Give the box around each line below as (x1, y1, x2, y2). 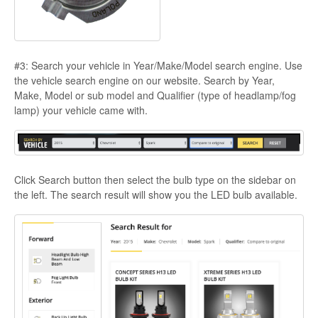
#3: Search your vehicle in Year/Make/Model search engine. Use (14, 57, 302, 72)
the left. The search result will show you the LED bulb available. (14, 187, 297, 202)
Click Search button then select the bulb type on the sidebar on (14, 172, 296, 187)
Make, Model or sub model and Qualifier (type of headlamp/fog (14, 87, 296, 102)
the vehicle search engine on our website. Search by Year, (14, 72, 275, 87)
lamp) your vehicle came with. (14, 102, 153, 117)
